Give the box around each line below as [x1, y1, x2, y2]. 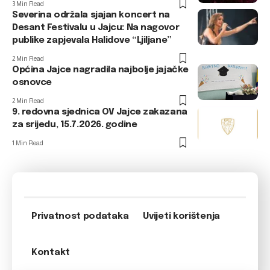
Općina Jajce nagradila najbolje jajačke [12, 64, 189, 75]
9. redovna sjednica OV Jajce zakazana [12, 107, 187, 117]
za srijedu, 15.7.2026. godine [12, 119, 137, 130]
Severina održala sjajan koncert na [12, 10, 171, 20]
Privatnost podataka [31, 211, 129, 221]
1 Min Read [12, 139, 43, 146]
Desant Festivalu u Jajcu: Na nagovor [12, 22, 180, 33]
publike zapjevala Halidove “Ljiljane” [12, 35, 172, 45]
